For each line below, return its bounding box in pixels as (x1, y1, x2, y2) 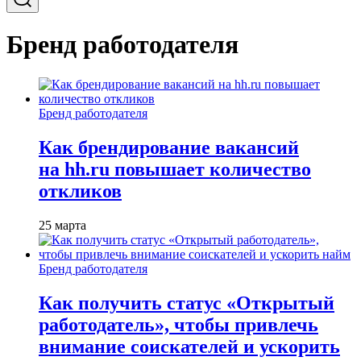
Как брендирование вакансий (39, 136, 299, 158)
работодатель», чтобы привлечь (39, 313, 318, 335)
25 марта (39, 218, 86, 232)
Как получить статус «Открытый (39, 292, 334, 313)
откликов (39, 180, 122, 201)
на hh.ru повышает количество (39, 158, 311, 180)
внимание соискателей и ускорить (39, 335, 340, 357)
